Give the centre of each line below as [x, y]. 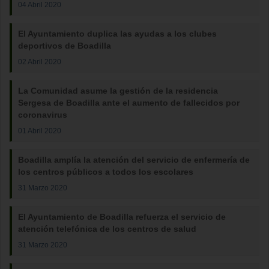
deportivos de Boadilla [65, 46]
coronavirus [43, 115]
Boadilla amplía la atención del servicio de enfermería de [134, 160]
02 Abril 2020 [40, 62]
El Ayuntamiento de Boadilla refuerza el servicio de [122, 217]
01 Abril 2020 [40, 131]
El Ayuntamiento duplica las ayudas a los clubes [117, 34]
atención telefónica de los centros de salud [107, 229]
